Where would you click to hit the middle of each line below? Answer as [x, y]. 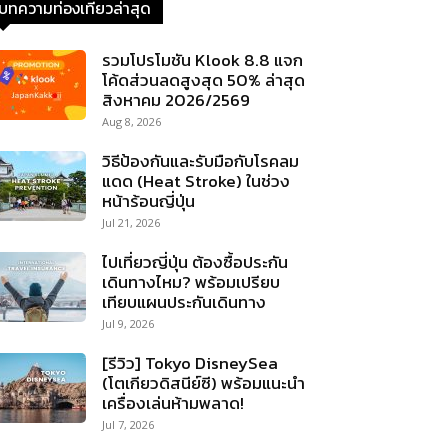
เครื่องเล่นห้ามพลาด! [173, 403]
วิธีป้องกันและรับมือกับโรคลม [200, 161]
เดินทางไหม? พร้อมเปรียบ [191, 282]
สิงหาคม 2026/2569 [176, 100]
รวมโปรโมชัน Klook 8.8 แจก [202, 60]
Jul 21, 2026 [131, 222]
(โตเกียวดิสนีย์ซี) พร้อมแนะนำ [203, 383]
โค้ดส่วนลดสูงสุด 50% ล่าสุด [203, 80]
